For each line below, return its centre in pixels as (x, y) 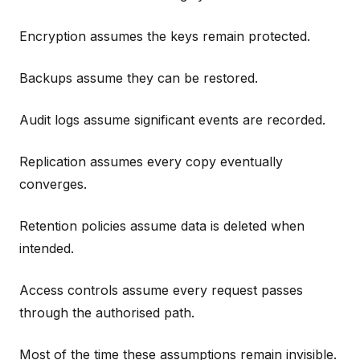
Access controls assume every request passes (161, 290)
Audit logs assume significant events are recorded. (172, 119)
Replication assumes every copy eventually (151, 161)
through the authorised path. (107, 312)
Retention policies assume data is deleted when (162, 225)
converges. (53, 184)
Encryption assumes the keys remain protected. (165, 36)
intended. (47, 248)
